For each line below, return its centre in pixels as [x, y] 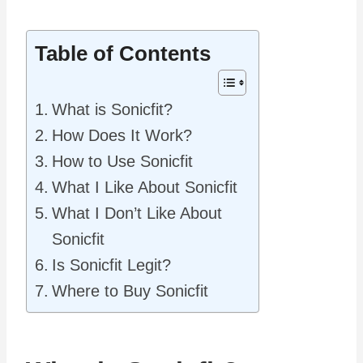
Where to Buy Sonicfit [130, 290]
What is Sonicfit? [112, 109]
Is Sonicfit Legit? [111, 265]
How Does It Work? [122, 135]
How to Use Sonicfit [122, 161]
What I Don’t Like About [137, 213]
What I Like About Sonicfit [145, 187]
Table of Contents [123, 53]
